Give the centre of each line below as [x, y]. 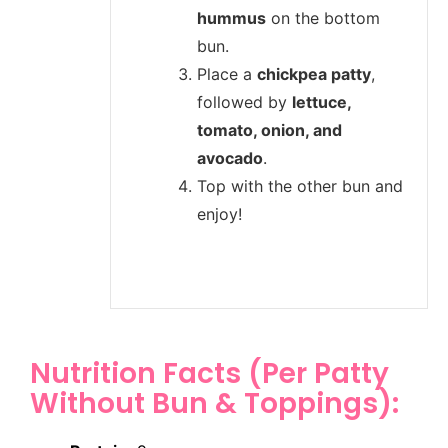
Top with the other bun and [300, 186]
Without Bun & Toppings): [214, 404]
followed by [244, 102]
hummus [231, 18]
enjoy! [219, 214]
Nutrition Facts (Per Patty [209, 374]
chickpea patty [314, 74]
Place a [227, 74]
